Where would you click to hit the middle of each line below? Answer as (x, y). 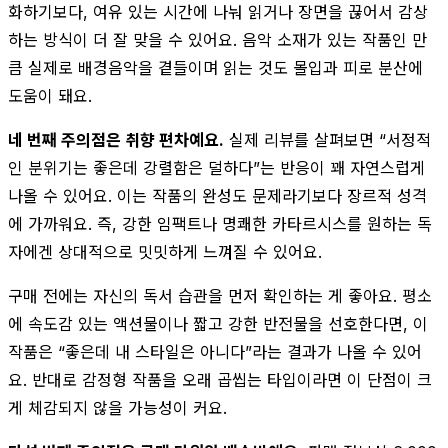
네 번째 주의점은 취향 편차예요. (116, 139)
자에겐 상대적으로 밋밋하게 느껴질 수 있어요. (165, 251)
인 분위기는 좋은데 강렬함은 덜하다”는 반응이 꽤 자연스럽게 (216, 167)
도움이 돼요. (50, 95)
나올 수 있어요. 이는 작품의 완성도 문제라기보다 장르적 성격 (217, 195)
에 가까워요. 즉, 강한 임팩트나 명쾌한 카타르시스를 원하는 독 (220, 223)
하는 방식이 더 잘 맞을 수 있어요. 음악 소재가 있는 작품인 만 (217, 39)
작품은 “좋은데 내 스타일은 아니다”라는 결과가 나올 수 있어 (215, 351)
